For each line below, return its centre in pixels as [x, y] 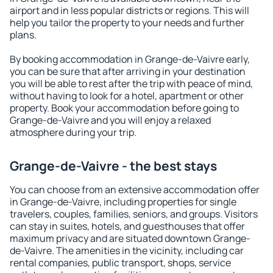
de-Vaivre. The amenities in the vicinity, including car [127, 250]
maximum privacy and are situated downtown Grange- [130, 238]
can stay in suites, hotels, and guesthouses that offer [127, 226]
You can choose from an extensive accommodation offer [135, 190]
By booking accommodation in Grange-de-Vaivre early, [130, 59]
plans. [23, 35]
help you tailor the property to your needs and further [127, 23]
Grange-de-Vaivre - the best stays [113, 166]
